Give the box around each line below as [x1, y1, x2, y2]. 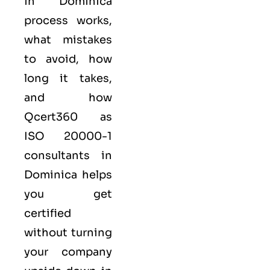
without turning [24, 226, 112, 240]
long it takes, [24, 72, 112, 86]
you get [24, 187, 112, 201]
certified [24, 207, 71, 221]
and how [24, 91, 112, 105]
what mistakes [24, 33, 112, 47]
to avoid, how [24, 52, 112, 66]
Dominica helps [24, 168, 112, 182]
